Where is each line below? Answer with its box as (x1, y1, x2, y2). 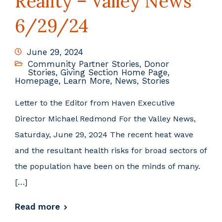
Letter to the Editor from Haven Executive (15, 98, 175, 108)
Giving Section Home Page (60, 67, 167, 78)
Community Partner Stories (28, 59, 139, 69)
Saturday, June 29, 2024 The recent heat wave (15, 130, 193, 140)
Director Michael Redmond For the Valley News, (15, 114, 196, 124)
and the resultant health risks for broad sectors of (15, 146, 207, 156)
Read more (15, 202, 60, 212)
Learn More (63, 76, 110, 86)
